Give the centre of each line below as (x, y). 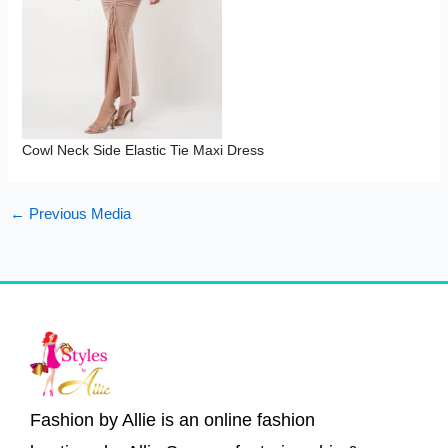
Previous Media (77, 214)
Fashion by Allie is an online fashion (172, 420)
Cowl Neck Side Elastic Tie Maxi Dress (142, 150)
